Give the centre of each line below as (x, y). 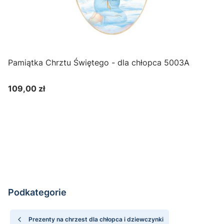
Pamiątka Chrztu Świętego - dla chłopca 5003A (99, 63)
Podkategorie (37, 192)
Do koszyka (100, 107)
